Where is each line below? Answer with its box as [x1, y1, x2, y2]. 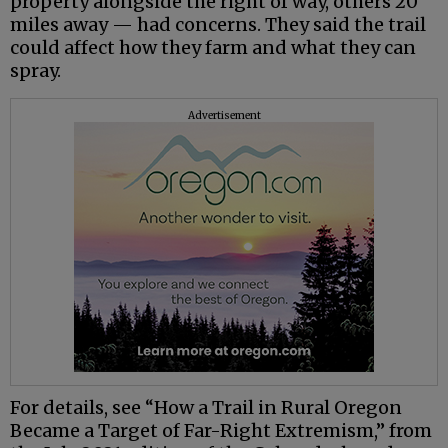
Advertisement [187, 109, 261, 123]
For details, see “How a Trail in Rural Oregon [10, 396, 402, 420]
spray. [10, 59, 61, 83]
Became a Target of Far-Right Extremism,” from [10, 419, 432, 443]
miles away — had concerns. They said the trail [10, 13, 426, 37]
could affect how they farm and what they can [10, 36, 416, 60]
